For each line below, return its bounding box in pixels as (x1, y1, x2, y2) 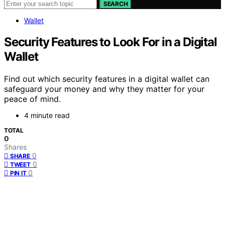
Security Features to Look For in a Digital (4, 34, 217, 49)
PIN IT (10, 169, 27, 177)
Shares (4, 142, 27, 151)
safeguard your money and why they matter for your (4, 83, 204, 94)
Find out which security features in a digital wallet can (4, 73, 209, 84)
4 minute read (24, 110, 70, 120)
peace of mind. (4, 93, 61, 104)
